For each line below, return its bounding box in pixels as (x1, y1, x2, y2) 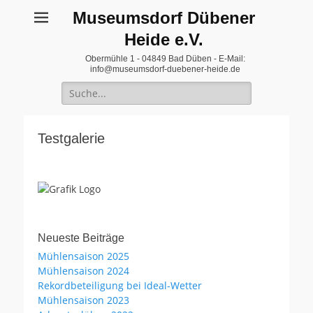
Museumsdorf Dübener (72, 8, 255, 27)
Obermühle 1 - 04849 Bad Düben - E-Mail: (85, 54, 245, 64)
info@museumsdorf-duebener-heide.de (90, 64, 240, 74)
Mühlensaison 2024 (38, 264, 129, 277)
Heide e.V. (124, 30, 203, 49)
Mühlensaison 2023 (38, 293, 129, 307)
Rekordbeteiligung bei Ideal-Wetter (38, 279, 202, 292)
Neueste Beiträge (38, 232, 124, 244)
